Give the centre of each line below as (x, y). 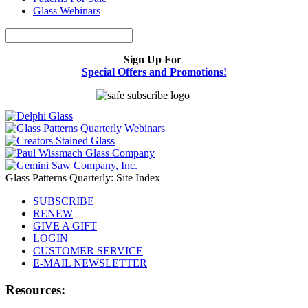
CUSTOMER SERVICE (88, 251)
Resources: (35, 289)
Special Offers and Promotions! (154, 72)
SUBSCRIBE (64, 201)
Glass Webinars (67, 11)
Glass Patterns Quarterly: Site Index (83, 178)
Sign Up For (154, 60)
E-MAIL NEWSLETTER (90, 263)
